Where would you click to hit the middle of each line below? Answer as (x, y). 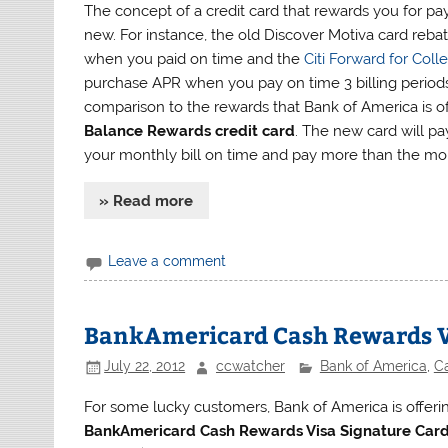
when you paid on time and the (194, 59)
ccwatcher (250, 366)
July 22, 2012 (145, 366)
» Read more (146, 200)
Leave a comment (167, 261)
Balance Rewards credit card (190, 131)
